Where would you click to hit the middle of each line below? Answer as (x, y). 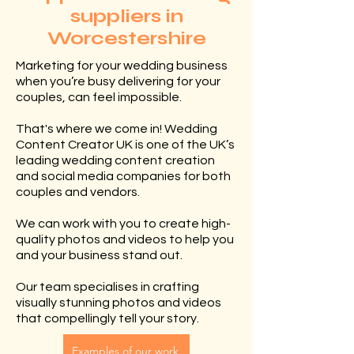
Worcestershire (126, 38)
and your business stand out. (100, 255)
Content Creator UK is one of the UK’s (125, 145)
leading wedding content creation (115, 160)
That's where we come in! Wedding (117, 129)
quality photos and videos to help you (125, 239)
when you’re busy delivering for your (118, 81)
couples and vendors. (78, 192)
